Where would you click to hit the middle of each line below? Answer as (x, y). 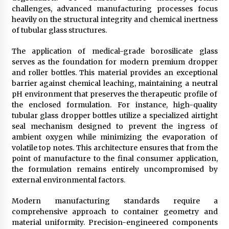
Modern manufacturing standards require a (114, 201)
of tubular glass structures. (59, 30)
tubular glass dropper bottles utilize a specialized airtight (114, 116)
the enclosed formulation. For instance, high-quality (114, 105)
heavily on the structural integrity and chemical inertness (114, 20)
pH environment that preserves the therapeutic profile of (114, 94)
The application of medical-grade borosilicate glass (114, 51)
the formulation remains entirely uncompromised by (114, 169)
